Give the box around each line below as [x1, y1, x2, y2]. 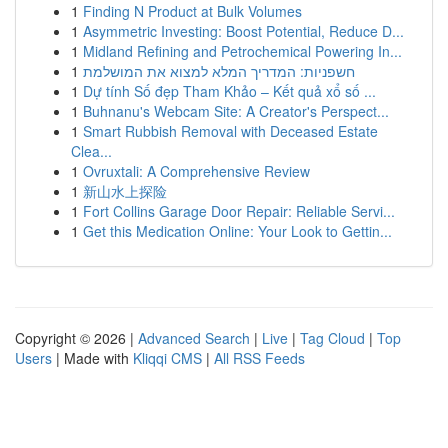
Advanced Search [138, 328, 250, 348]
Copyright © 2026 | [15, 328, 138, 348]
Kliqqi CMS [133, 348, 202, 368]
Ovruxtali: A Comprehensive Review [83, 161, 310, 181]
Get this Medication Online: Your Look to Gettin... [83, 221, 392, 241]
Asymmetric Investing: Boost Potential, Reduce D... [83, 21, 404, 41]
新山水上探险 [83, 181, 167, 201]
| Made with [52, 348, 133, 368]
